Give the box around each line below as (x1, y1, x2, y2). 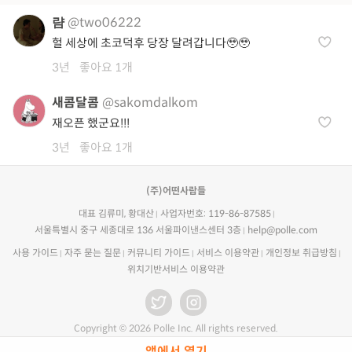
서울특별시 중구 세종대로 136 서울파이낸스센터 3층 (35, 224, 241, 236)
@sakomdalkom (102, 94, 198, 111)
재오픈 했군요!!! (52, 115, 130, 130)
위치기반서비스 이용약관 (127, 263, 225, 275)
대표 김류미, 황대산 (78, 207, 154, 219)
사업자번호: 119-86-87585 (159, 207, 271, 219)
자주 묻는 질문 (64, 247, 121, 258)
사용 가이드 (12, 247, 58, 258)
